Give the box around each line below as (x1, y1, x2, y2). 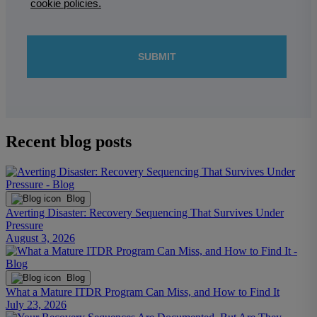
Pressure (6, 219, 43, 231)
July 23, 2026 (6, 298, 67, 311)
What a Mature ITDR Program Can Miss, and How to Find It (6, 285, 279, 298)
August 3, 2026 (6, 231, 75, 244)
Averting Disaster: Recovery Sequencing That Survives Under (6, 206, 284, 219)
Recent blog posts (6, 132, 132, 151)
